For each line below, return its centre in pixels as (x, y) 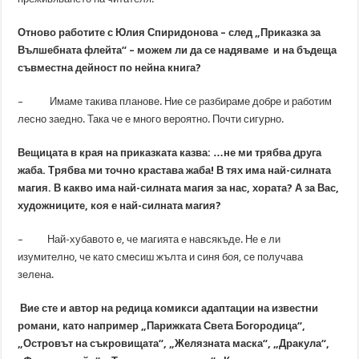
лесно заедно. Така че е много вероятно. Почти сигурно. (151, 119)
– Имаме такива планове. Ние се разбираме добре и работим (175, 101)
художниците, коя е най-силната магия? (120, 206)
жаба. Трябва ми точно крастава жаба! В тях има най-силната (175, 170)
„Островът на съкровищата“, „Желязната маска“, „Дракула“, (174, 343)
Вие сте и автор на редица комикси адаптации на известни (168, 308)
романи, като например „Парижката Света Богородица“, (162, 326)
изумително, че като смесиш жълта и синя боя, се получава (161, 257)
